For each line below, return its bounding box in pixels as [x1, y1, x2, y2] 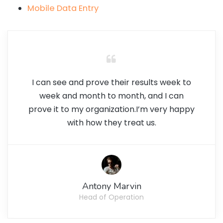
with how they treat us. [67, 116, 156, 128]
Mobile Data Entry [27, 2, 99, 14]
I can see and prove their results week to [32, 76, 191, 88]
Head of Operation [79, 192, 144, 202]
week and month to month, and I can [39, 90, 184, 102]
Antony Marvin [82, 180, 141, 192]
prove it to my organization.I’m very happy [28, 103, 195, 115]
